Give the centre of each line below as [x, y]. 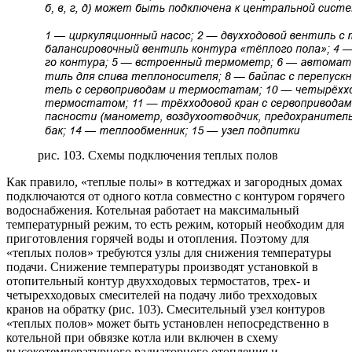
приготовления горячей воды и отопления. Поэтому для [158, 238]
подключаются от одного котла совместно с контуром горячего [176, 196]
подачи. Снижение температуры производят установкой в [162, 266]
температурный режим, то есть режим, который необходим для [175, 224]
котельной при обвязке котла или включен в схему [142, 337]
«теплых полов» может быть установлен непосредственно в [168, 323]
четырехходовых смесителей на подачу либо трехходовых [162, 295]
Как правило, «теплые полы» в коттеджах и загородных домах [174, 181]
